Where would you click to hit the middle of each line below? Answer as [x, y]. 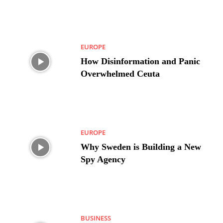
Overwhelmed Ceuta [120, 73]
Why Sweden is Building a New [141, 147]
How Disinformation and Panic [141, 61]
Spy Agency [103, 159]
